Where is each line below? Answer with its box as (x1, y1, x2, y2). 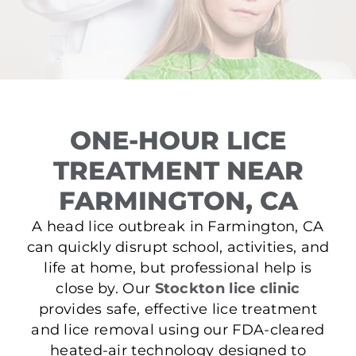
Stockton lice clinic (154, 279, 300, 296)
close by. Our (56, 279, 155, 296)
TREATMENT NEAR (52, 154, 304, 186)
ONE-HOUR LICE (69, 124, 287, 156)
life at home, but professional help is (44, 258, 312, 276)
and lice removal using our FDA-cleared (31, 320, 325, 338)
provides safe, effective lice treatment (39, 300, 317, 317)
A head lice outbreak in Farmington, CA (32, 217, 324, 234)
